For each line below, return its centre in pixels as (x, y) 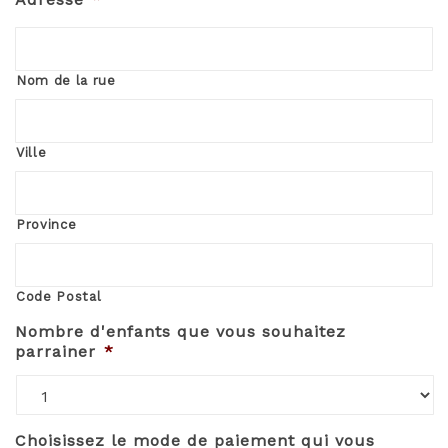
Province (46, 224)
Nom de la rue (66, 80)
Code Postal (59, 296)
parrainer (55, 351)
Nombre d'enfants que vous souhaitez (180, 331)
